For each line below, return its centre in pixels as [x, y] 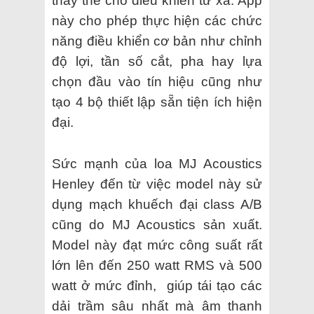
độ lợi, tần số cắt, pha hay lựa [157, 61]
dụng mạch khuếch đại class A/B [157, 204]
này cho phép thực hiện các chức [157, 20]
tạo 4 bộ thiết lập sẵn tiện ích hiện [157, 102]
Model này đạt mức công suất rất [157, 245]
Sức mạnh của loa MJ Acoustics [157, 163]
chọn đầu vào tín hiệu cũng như [157, 81]
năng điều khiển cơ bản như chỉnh [157, 41]
